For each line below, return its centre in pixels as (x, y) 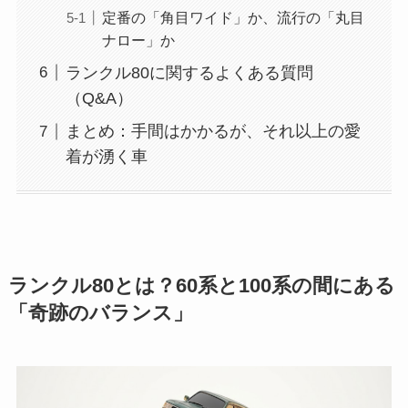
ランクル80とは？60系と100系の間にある (201, 286)
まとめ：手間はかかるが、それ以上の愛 (213, 132)
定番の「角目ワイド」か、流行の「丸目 (233, 17)
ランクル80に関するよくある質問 (189, 72)
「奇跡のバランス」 (100, 313)
